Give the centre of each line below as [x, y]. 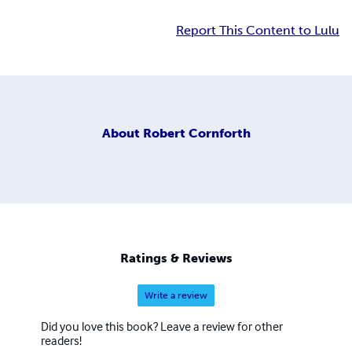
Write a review [176, 296]
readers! [61, 341]
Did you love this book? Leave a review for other [162, 326]
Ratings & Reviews [176, 258]
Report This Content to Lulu [258, 31]
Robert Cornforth [196, 133]
